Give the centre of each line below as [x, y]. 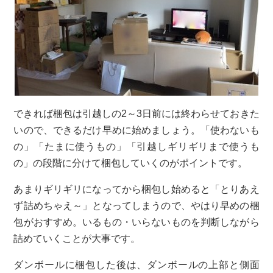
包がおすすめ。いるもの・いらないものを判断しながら [136, 222]
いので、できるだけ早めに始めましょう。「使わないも [136, 130]
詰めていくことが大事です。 [77, 239]
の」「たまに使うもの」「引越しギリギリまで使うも [136, 147]
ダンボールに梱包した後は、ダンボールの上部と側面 [136, 265]
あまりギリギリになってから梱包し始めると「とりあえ [136, 190]
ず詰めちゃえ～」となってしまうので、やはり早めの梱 [136, 206]
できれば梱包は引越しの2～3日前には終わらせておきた [136, 114]
